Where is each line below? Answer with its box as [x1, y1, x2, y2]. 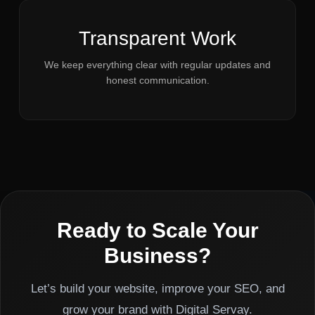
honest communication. [105, 75, 210, 86]
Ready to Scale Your [56, 218, 259, 242]
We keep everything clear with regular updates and [44, 59, 271, 71]
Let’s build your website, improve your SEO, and [30, 281, 285, 295]
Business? [104, 243, 211, 267]
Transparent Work [79, 27, 236, 50]
